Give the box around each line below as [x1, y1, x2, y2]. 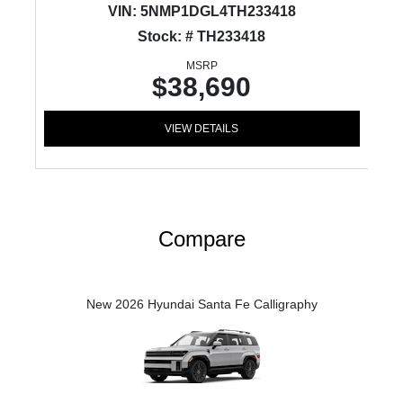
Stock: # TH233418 [138, 29, 266, 44]
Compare [157, 227, 246, 251]
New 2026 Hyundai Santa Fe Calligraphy [85, 297, 318, 311]
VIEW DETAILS [165, 122, 239, 135]
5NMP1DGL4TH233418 [136, 4, 296, 19]
